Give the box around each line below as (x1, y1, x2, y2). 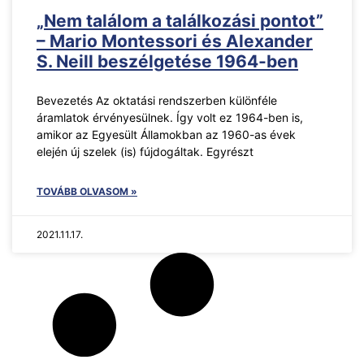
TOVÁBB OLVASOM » (37, 185, 137, 197)
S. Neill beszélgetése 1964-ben (37, 51, 298, 71)
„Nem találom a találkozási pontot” (37, 11, 323, 31)
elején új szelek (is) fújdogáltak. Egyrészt (37, 145, 253, 158)
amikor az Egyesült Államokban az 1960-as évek (37, 128, 296, 141)
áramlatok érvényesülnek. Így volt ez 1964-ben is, (37, 110, 303, 124)
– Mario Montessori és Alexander (37, 31, 313, 51)
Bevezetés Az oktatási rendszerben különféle (37, 93, 277, 107)
